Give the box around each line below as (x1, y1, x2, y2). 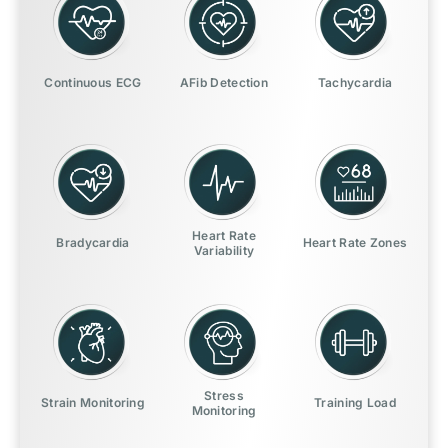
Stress (204, 387, 244, 403)
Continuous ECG (44, 75, 142, 91)
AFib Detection (179, 75, 269, 91)
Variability (193, 242, 255, 258)
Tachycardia (317, 75, 393, 91)
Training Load (314, 395, 396, 411)
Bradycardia (56, 235, 130, 251)
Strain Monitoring (40, 395, 146, 411)
